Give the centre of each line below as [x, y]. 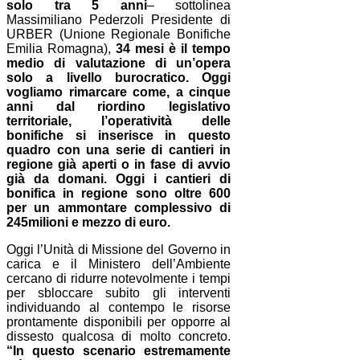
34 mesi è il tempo [174, 48]
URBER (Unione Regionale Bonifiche [119, 34]
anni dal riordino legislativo [119, 106]
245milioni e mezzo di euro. [88, 222]
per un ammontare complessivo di [119, 207]
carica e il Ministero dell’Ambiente [119, 264]
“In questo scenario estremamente [119, 350]
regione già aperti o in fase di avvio [119, 164]
